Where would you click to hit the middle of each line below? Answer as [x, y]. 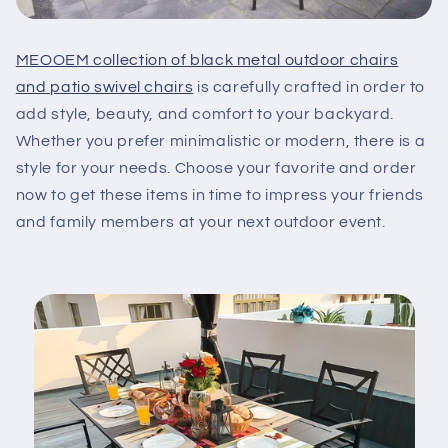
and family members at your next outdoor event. [200, 221]
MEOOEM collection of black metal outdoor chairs [207, 59]
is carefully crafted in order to [309, 86]
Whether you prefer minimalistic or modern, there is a [220, 140]
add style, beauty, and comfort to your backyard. [204, 113]
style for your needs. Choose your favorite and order [216, 167]
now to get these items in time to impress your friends [219, 194]
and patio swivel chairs [104, 86]
